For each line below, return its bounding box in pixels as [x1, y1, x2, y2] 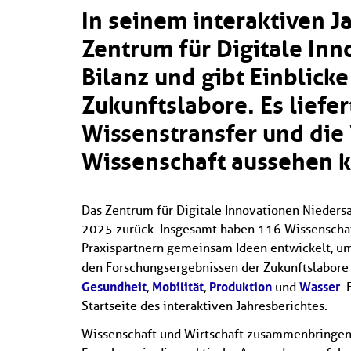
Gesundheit [81, 279, 147, 295]
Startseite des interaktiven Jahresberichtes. [81, 299, 327, 313]
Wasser [299, 279, 340, 295]
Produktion [209, 279, 272, 295]
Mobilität [152, 279, 204, 295]
